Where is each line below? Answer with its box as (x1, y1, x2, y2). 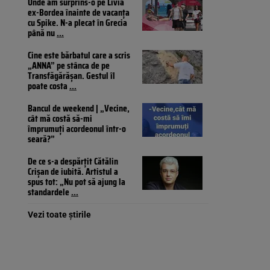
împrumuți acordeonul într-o (28, 121, 126, 137)
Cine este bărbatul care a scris (28, 48, 130, 63)
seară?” (28, 131, 55, 147)
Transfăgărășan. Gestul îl (28, 68, 115, 84)
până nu (28, 25, 57, 41)
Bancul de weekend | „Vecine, (28, 101, 130, 116)
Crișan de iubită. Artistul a (28, 164, 118, 180)
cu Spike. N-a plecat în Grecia (28, 15, 127, 31)
